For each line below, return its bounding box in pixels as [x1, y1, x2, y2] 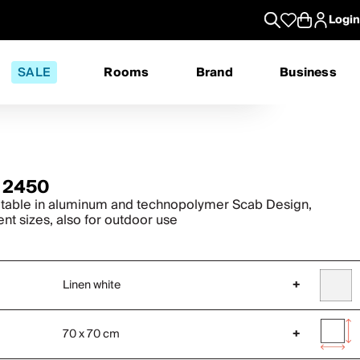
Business [280, 62, 337, 83]
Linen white [62, 276, 121, 295]
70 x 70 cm [62, 325, 120, 344]
